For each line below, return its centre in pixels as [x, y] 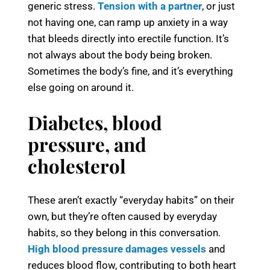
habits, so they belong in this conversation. [124, 233]
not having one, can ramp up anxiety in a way [128, 23]
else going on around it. [81, 88]
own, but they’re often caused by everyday [122, 217]
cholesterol [77, 166]
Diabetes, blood [95, 123]
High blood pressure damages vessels [117, 249]
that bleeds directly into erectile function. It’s [128, 39]
